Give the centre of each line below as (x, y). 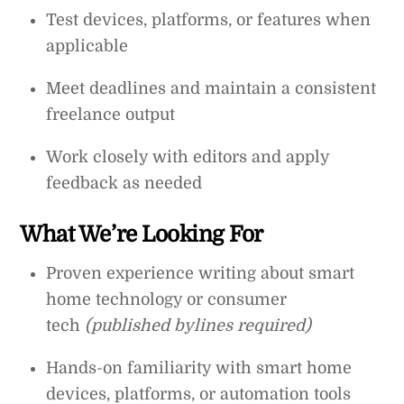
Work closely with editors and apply (188, 156)
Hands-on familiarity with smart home (199, 368)
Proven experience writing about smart (201, 274)
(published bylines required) (198, 326)
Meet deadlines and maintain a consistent (211, 88)
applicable (87, 46)
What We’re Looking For (142, 235)
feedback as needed (124, 183)
